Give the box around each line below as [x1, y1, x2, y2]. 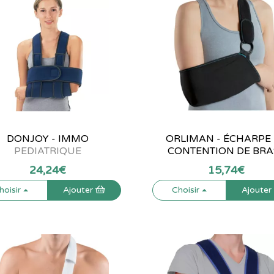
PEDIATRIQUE [13, 145, 81, 157]
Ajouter [62, 185, 95, 195]
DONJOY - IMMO [6, 133, 89, 145]
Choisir [172, 185, 202, 195]
